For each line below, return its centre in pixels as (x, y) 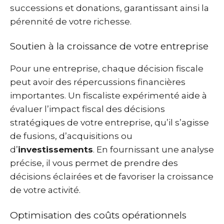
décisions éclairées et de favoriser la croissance (112, 176)
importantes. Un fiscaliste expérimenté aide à (108, 95)
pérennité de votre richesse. (71, 21)
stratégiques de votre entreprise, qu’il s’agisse (109, 122)
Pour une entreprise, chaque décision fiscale (107, 68)
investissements (55, 149)
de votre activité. (45, 190)
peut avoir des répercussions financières (98, 82)
